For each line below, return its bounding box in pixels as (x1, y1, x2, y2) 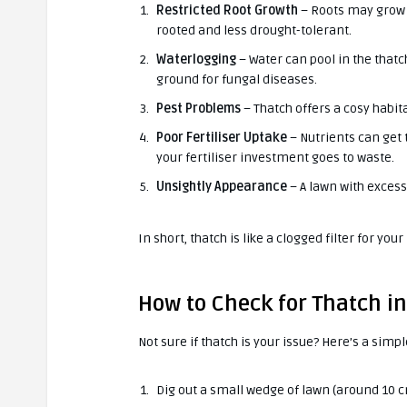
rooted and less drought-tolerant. (156, 22, 352, 38)
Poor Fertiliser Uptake (156, 129, 287, 145)
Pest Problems (156, 100, 241, 116)
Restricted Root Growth (156, 2, 298, 18)
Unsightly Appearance (156, 178, 287, 194)
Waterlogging (156, 51, 236, 67)
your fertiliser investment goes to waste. (156, 149, 394, 165)
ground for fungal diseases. (156, 71, 317, 87)
